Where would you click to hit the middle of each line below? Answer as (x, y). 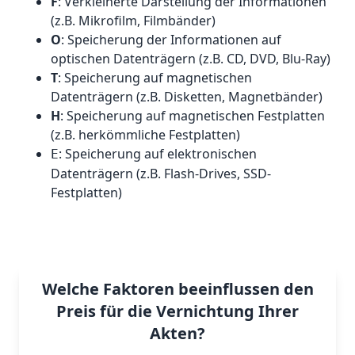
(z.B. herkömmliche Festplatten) (145, 135)
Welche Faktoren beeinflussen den (177, 289)
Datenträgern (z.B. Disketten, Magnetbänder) (187, 97)
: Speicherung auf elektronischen (158, 154)
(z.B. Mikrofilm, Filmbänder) (133, 21)
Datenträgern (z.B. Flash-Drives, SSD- (161, 174)
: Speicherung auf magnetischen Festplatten (193, 116)
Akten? (177, 333)
